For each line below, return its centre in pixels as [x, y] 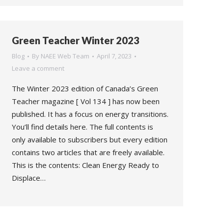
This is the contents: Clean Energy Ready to [85, 165]
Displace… [29, 178]
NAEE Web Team [65, 56]
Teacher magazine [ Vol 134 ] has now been [86, 101]
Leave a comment [38, 68]
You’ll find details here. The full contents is [82, 127]
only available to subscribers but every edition [90, 139]
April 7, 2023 [114, 56]
